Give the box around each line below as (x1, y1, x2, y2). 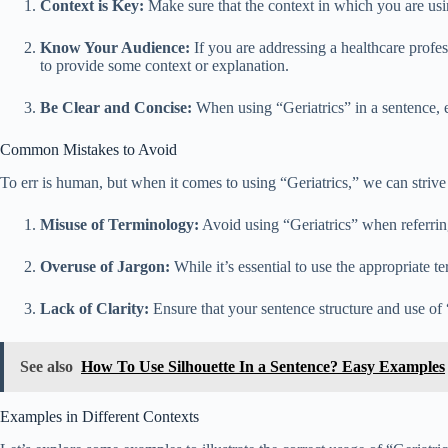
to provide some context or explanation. (40, 57, 289, 75)
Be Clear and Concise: (40, 99, 192, 117)
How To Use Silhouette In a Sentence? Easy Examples (81, 358, 445, 376)
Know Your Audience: (40, 39, 190, 57)
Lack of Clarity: (40, 300, 149, 318)
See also (20, 358, 73, 376)
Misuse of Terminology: (40, 216, 199, 234)
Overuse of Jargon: (40, 258, 170, 276)
